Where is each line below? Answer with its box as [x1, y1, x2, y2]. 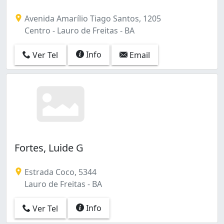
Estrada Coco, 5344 [22, 166, 96, 177]
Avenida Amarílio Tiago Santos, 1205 [22, 12, 161, 24]
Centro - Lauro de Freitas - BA [22, 24, 134, 36]
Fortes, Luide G [14, 140, 83, 154]
